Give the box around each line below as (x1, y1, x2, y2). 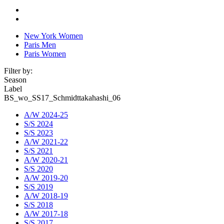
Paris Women (24, 49, 66, 58)
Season (4, 75, 26, 84)
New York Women (24, 31, 83, 40)
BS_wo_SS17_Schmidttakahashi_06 (4, 93, 120, 102)
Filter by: (4, 66, 32, 75)
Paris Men (24, 40, 56, 49)
